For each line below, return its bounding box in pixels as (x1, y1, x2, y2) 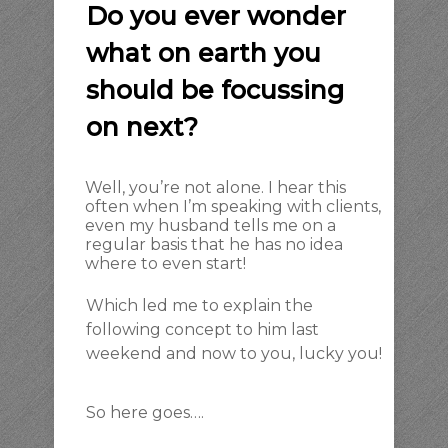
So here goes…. (86, 403, 204, 422)
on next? (86, 112, 198, 142)
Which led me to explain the (86, 296, 313, 315)
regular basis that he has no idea (85, 235, 343, 254)
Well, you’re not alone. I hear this (85, 178, 346, 197)
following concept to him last (86, 320, 319, 339)
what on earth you (86, 38, 321, 68)
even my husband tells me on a (85, 216, 336, 235)
